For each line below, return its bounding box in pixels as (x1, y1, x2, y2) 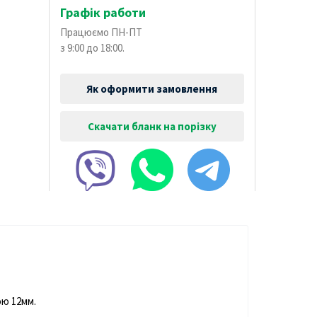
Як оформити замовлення (86, 82, 218, 96)
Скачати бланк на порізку (87, 120, 217, 134)
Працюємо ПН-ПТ (59, 25, 142, 40)
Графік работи (59, 4, 146, 21)
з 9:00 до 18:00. (59, 41, 125, 55)
